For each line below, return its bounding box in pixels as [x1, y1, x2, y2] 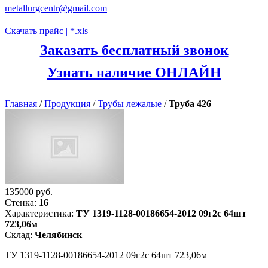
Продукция [44, 99, 90, 109]
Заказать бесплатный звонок [39, 42, 229, 58]
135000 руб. [5, 187, 53, 197]
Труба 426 [169, 99, 211, 109]
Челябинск [35, 230, 82, 240]
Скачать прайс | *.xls [5, 26, 88, 36]
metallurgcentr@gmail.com [5, 3, 107, 13]
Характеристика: [5, 208, 76, 218]
